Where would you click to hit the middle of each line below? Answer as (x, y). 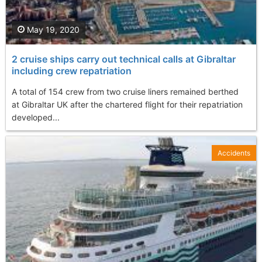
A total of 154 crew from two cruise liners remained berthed (125, 92)
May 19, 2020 (52, 30)
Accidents (234, 153)
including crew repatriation (72, 71)
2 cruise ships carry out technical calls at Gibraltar (124, 59)
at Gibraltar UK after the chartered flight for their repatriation (127, 105)
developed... (36, 118)
